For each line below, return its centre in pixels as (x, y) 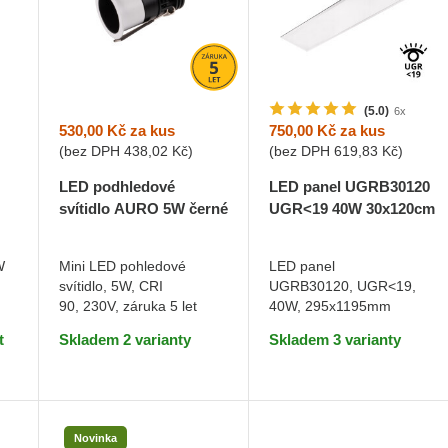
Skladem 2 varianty (124, 339)
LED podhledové (116, 186)
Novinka (95, 438)
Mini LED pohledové (122, 265)
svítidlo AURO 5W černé (143, 208)
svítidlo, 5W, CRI (110, 285)
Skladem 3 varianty (335, 340)
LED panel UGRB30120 (350, 187)
